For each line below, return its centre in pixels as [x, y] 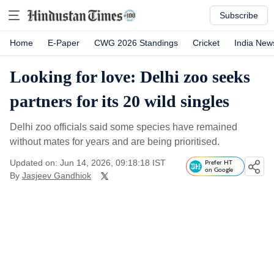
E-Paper [64, 43]
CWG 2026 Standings [136, 43]
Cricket [206, 43]
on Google [219, 170]
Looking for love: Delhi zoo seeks [130, 77]
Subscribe [239, 15]
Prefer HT [219, 163]
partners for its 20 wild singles [120, 101]
